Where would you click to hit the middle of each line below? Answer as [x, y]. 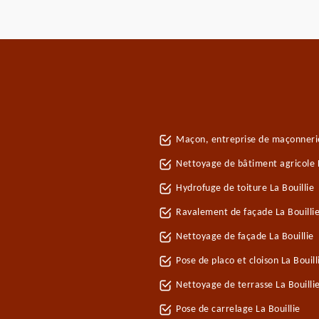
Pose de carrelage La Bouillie [238, 309]
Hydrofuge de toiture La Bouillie [245, 188]
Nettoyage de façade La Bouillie [245, 237]
